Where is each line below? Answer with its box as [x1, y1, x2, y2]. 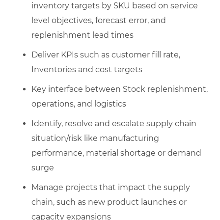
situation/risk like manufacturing [31, 133, 159, 143]
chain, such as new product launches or [31, 197, 187, 207]
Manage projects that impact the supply [31, 182, 190, 192]
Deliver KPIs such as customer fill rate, [31, 50, 180, 59]
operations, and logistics [31, 99, 126, 109]
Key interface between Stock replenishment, [31, 84, 208, 94]
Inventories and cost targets [31, 64, 142, 74]
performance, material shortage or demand [31, 148, 201, 158]
